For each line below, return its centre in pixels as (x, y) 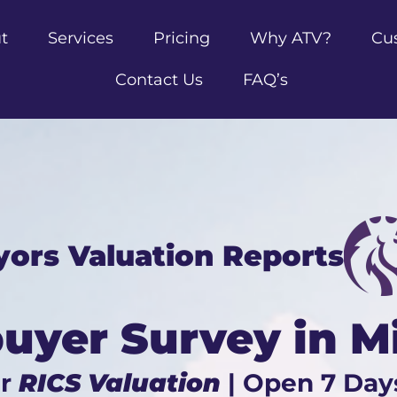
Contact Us (160, 80)
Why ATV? (290, 38)
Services (80, 38)
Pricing (181, 38)
